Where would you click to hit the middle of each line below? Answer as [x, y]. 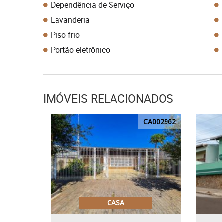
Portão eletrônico [80, 50]
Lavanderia [70, 20]
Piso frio [65, 35]
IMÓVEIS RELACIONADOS [108, 98]
